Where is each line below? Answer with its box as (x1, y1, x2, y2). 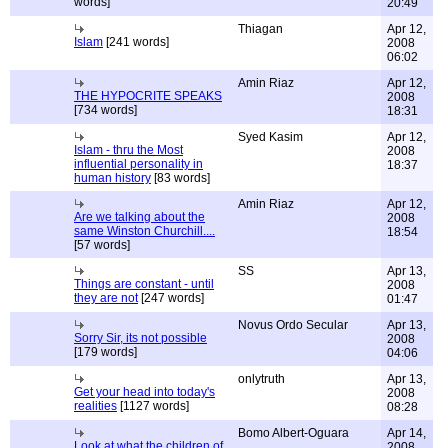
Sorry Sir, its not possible (74, 331, 207, 345)
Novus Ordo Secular (238, 318, 348, 332)
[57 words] (74, 238, 130, 252)
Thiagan (238, 22, 283, 36)
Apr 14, (387, 426, 426, 440)
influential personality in (74, 157, 203, 171)
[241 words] (103, 35, 169, 49)
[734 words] (74, 103, 137, 117)
